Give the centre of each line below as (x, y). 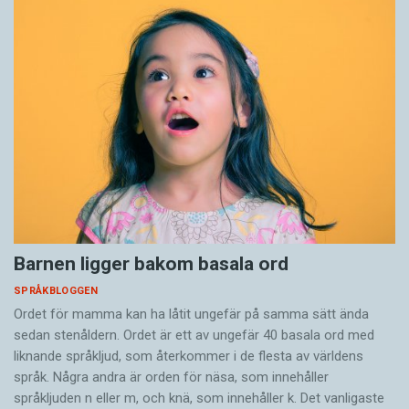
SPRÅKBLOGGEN (56, 291)
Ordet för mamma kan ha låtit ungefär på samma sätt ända (191, 315)
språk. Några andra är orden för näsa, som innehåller (171, 378)
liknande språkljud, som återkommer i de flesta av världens (189, 357)
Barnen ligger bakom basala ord (151, 264)
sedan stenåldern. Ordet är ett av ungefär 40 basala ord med (194, 336)
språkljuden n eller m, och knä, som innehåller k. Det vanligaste (199, 399)
